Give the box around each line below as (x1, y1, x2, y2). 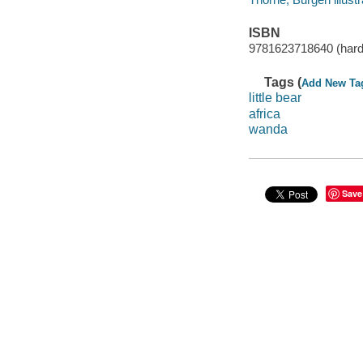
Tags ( (264, 75, 302, 89)
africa (248, 106, 280, 121)
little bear (248, 91, 301, 105)
